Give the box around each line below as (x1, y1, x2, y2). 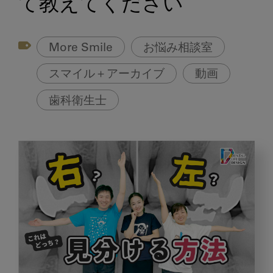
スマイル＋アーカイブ (49, 69, 165, 81)
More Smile (49, 42, 113, 54)
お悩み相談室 (143, 42, 213, 54)
